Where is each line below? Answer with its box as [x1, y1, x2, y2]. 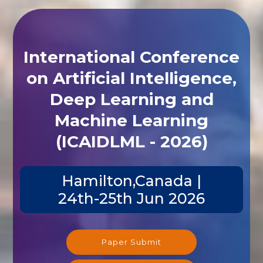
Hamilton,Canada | [62, 171, 201, 190]
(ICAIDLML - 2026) [55, 131, 208, 151]
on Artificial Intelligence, [26, 68, 237, 88]
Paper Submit [102, 237, 161, 247]
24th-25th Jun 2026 [58, 189, 205, 207]
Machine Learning [55, 110, 208, 130]
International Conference [23, 46, 240, 67]
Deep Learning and [49, 89, 214, 109]
